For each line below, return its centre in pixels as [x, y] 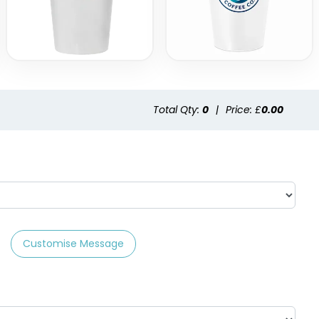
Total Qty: [178, 110]
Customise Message [73, 244]
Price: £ [244, 110]
